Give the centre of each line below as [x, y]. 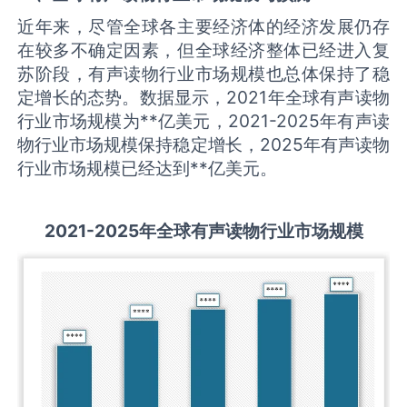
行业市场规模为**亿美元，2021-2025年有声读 [203, 120]
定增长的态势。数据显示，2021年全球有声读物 [203, 97]
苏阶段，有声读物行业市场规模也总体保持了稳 [203, 73]
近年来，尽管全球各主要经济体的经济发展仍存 [203, 26]
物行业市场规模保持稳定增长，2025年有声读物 [203, 144]
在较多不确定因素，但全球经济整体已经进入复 [203, 50]
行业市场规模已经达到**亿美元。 [148, 168]
